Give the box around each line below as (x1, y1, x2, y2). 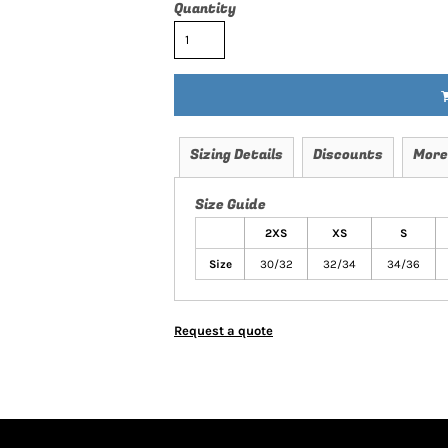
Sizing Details (190, 144, 283, 165)
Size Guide (195, 194, 266, 215)
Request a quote (174, 323, 273, 338)
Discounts (313, 144, 383, 165)
